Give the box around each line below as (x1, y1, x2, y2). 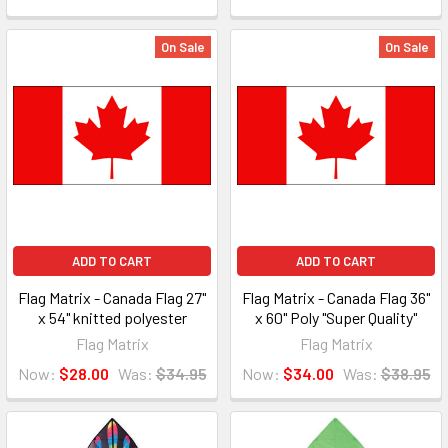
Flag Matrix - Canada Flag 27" (18, 288, 206, 307)
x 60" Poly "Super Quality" (255, 308, 417, 327)
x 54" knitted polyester (37, 308, 187, 327)
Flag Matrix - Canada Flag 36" (242, 288, 430, 307)
